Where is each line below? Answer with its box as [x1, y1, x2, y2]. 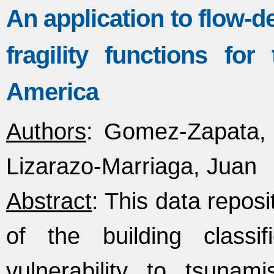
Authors [6, 118, 86, 144]
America [6, 78, 98, 106]
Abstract [6, 188, 92, 214]
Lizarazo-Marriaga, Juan [6, 153, 257, 179]
